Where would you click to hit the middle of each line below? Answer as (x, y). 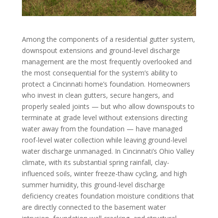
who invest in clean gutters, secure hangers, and (98, 95)
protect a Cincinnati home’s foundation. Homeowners (106, 84)
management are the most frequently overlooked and (107, 61)
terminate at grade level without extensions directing (104, 117)
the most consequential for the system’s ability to (100, 73)
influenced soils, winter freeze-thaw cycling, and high (104, 173)
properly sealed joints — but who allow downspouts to (108, 106)
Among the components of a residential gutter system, (108, 39)
